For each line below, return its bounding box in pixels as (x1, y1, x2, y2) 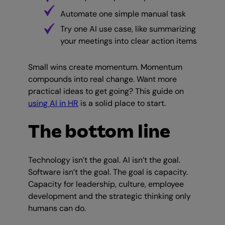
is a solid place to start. (78, 98, 166, 109)
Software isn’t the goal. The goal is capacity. (28, 167, 188, 178)
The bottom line (28, 120, 170, 144)
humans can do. (28, 203, 86, 214)
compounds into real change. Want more (28, 74, 177, 85)
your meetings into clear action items (60, 36, 197, 47)
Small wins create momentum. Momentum (28, 62, 182, 73)
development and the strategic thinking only (28, 191, 191, 202)
